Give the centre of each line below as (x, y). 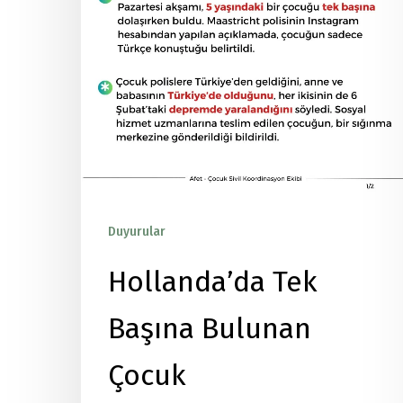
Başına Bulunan (210, 328)
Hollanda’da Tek (213, 282)
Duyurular (137, 232)
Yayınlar (198, 232)
